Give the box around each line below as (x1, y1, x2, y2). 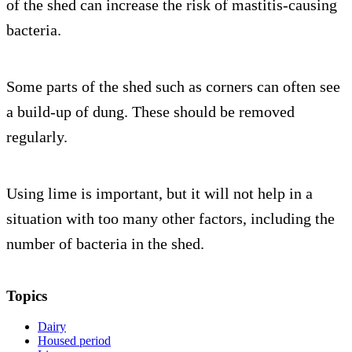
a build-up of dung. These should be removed (6, 103, 295, 121)
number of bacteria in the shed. (6, 235, 204, 253)
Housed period (38, 333, 111, 347)
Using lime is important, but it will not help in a (6, 185, 313, 203)
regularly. (6, 128, 68, 146)
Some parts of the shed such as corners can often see (6, 78, 340, 96)
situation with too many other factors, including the (6, 210, 335, 228)
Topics (6, 288, 47, 305)
